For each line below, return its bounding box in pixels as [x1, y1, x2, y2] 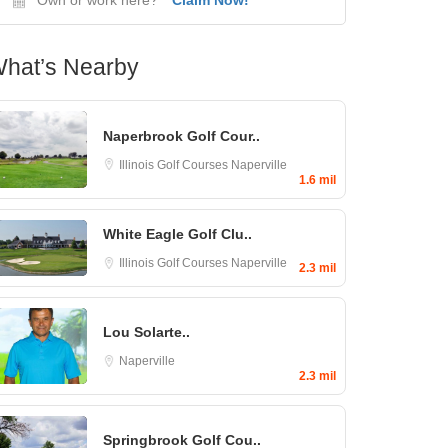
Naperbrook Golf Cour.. [103, 127, 260, 144]
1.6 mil [299, 172, 336, 187]
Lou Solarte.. [103, 324, 190, 341]
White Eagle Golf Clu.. [103, 226, 252, 243]
